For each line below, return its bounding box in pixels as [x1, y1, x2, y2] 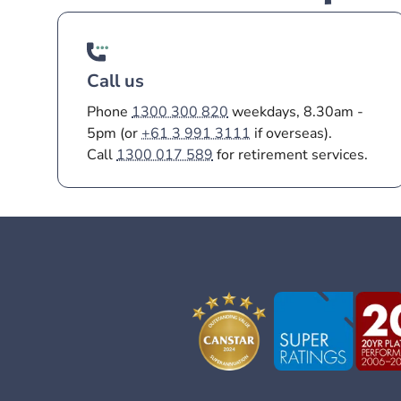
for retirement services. [213, 145, 368, 165]
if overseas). [251, 124, 332, 143]
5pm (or [87, 124, 141, 143]
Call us [87, 69, 144, 93]
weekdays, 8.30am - [228, 102, 363, 122]
